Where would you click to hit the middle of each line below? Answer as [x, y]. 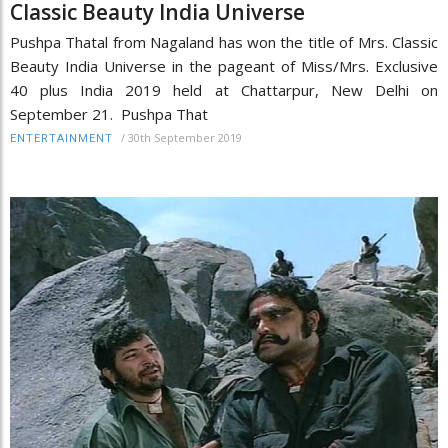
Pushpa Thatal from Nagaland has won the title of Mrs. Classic [224, 41]
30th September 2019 [185, 137]
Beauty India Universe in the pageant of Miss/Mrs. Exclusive [224, 65]
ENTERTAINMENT [61, 138]
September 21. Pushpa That [109, 113]
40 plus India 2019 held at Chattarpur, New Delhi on [224, 89]
